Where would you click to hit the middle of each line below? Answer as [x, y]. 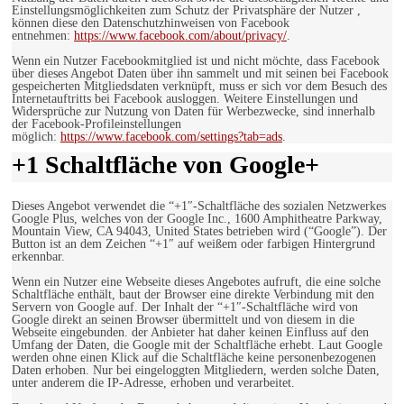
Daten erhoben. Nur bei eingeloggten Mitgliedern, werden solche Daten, [196, 371]
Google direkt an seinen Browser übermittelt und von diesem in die [183, 320]
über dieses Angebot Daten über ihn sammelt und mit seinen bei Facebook [200, 74]
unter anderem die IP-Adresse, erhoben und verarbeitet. [153, 383]
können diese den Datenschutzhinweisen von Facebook [151, 23]
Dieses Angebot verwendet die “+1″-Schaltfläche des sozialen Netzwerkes [199, 207]
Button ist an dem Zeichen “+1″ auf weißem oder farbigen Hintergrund [193, 244]
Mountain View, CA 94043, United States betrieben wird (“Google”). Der [199, 232]
